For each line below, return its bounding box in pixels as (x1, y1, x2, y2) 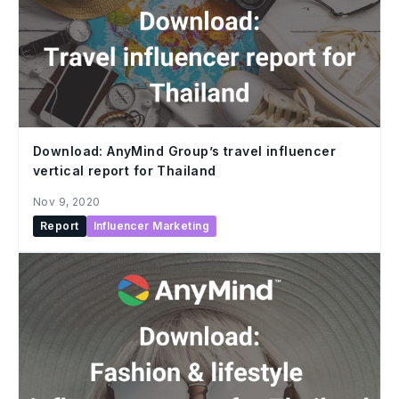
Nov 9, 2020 (33, 195, 101, 209)
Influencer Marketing (93, 219, 209, 233)
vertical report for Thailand (33, 163, 216, 179)
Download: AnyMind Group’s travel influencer (33, 143, 337, 159)
